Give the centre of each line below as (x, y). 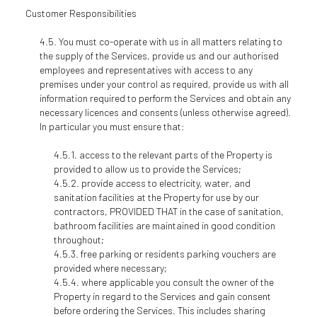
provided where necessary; (110, 268)
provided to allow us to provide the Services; (147, 169)
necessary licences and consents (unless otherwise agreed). (165, 112)
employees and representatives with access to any (146, 70)
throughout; (79, 240)
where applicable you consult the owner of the (177, 282)
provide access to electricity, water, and (166, 183)
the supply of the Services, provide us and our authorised (159, 56)
